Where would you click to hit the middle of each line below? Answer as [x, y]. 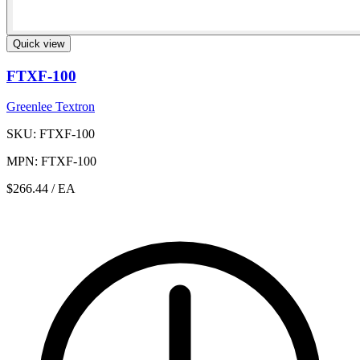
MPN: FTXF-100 [51, 162]
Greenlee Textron [51, 107]
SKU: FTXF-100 [51, 134]
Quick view [39, 44]
